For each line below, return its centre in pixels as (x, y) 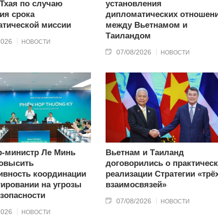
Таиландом (128, 36)
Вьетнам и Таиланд (145, 152)
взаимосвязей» (136, 184)
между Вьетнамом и (146, 25)
